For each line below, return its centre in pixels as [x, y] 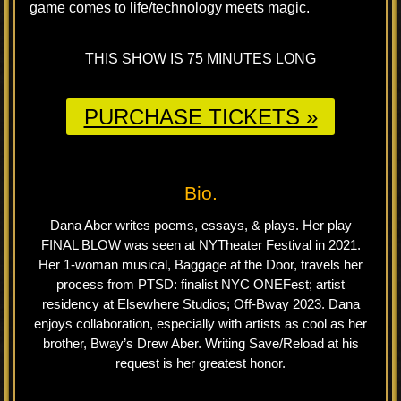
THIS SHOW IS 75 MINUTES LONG [200, 59]
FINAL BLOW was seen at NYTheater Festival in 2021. [200, 245]
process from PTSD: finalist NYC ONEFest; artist [200, 284]
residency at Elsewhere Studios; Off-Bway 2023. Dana [200, 304]
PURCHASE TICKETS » [200, 117]
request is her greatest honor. [200, 363]
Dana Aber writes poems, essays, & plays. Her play [200, 225]
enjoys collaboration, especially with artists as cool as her [200, 324]
